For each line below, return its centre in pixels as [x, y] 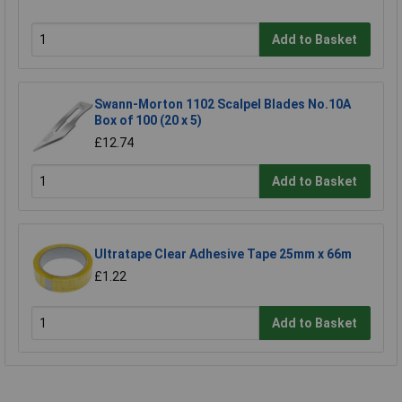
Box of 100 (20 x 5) [148, 121]
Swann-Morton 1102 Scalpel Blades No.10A [223, 105]
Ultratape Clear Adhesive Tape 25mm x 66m [223, 254]
